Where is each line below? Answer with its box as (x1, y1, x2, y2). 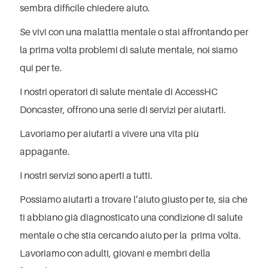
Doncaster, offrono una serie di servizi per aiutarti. (20, 103, 226, 116)
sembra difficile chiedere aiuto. (20, 2, 150, 14)
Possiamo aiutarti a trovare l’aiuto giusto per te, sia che (20, 193, 248, 206)
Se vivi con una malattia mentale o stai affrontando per (20, 26, 248, 38)
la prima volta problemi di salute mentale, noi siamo (20, 44, 237, 56)
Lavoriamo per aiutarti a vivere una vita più (20, 127, 199, 140)
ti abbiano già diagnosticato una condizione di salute (20, 211, 243, 224)
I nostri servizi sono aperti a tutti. (20, 169, 153, 182)
